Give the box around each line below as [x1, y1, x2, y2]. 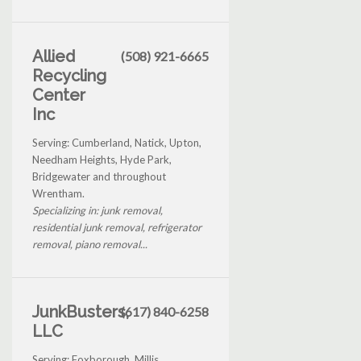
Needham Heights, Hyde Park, [32, 152, 172, 166]
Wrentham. [32, 186, 85, 200]
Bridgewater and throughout [32, 169, 166, 183]
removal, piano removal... [32, 237, 147, 251]
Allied [32, 46, 75, 66]
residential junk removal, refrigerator [32, 220, 201, 234]
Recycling [32, 65, 106, 85]
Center [32, 85, 85, 105]
